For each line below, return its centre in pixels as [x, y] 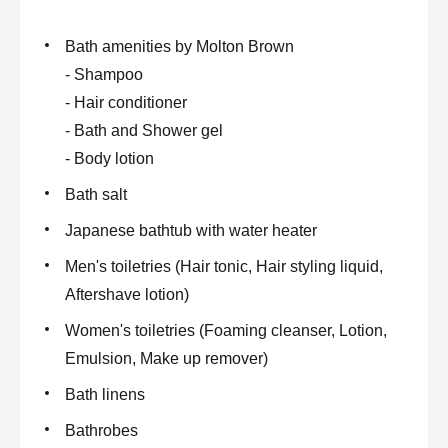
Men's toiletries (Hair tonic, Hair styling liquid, [224, 266]
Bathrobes [101, 430]
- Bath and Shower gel [144, 130]
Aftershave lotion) [127, 294]
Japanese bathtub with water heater [191, 230]
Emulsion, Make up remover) [166, 358]
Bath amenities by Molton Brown [179, 46]
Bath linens [105, 394]
